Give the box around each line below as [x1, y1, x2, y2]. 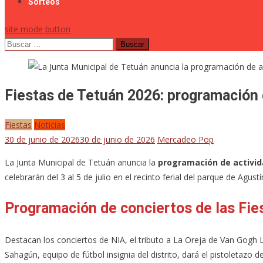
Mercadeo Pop [157, 133, 214, 145]
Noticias [34, 119, 65, 130]
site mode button [5, 23, 70, 35]
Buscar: [4, 38, 32, 49]
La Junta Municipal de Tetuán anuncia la [5, 156, 158, 168]
